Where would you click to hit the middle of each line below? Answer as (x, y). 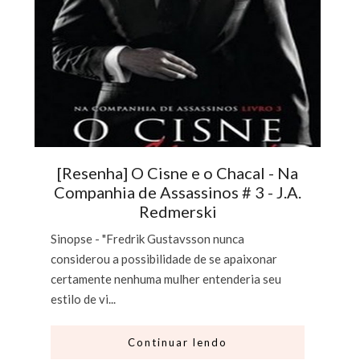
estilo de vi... (84, 299)
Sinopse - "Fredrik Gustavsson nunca (148, 239)
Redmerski (178, 212)
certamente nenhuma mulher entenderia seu (166, 279)
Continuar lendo (178, 343)
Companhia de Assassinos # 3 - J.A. (178, 192)
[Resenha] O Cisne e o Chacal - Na (178, 173)
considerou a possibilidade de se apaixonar (164, 259)
